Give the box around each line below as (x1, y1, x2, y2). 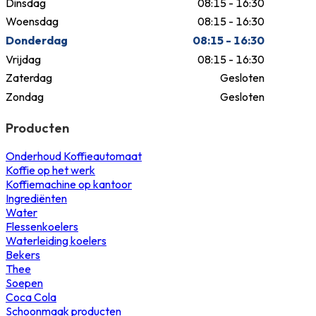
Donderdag (6, 33, 68, 48)
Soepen (6, 276, 43, 291)
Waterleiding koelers (6, 233, 107, 248)
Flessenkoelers (6, 219, 78, 234)
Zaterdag (6, 71, 52, 85)
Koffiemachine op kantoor (6, 177, 132, 192)
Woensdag (6, 14, 59, 29)
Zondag (6, 89, 44, 104)
